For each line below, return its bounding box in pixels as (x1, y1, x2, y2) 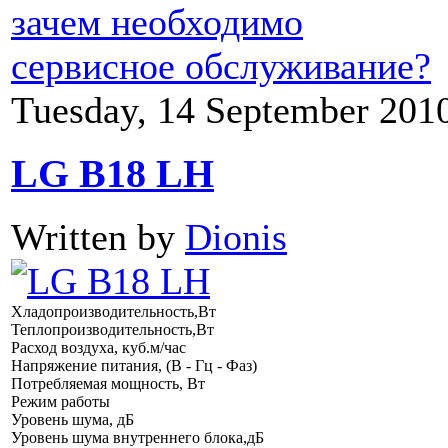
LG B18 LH (11, 151, 214, 196)
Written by (11, 216, 185, 259)
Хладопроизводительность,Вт (11, 303, 216, 321)
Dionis (185, 216, 287, 259)
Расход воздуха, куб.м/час (11, 339, 186, 357)
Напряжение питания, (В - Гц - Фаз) (11, 357, 257, 375)
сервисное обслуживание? (11, 44, 431, 87)
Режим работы (11, 393, 110, 411)
